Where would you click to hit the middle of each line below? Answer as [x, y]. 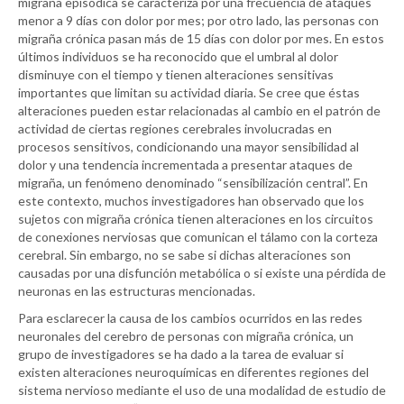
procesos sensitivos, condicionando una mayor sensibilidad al [188, 147]
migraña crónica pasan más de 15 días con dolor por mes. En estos [201, 38]
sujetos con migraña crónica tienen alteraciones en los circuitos [196, 219]
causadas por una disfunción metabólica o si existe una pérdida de [202, 273]
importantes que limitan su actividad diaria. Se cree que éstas [189, 92]
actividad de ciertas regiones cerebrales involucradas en [175, 129]
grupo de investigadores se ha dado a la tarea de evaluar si [181, 354]
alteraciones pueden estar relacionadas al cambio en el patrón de [199, 110]
